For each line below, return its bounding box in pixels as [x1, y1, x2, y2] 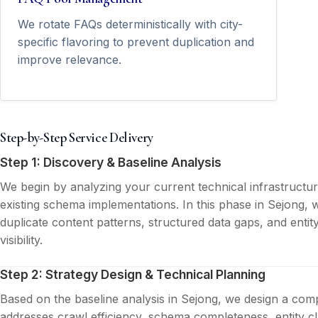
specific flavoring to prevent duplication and [18, 35, 254, 50]
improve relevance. [18, 53, 121, 67]
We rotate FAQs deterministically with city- [18, 17, 243, 32]
